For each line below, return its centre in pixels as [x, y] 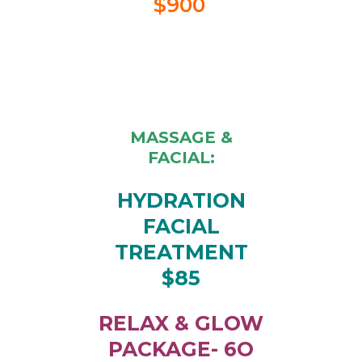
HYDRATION [181, 201]
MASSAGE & [181, 138]
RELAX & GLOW [181, 324]
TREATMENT [181, 253]
